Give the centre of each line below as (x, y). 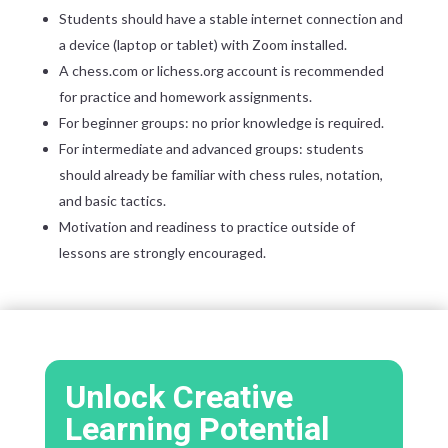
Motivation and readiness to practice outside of (206, 227)
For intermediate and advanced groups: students (211, 149)
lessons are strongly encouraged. (162, 253)
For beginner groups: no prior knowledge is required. (221, 123)
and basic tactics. (112, 201)
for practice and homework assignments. (185, 97)
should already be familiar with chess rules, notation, (220, 175)
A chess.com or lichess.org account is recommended (221, 71)
